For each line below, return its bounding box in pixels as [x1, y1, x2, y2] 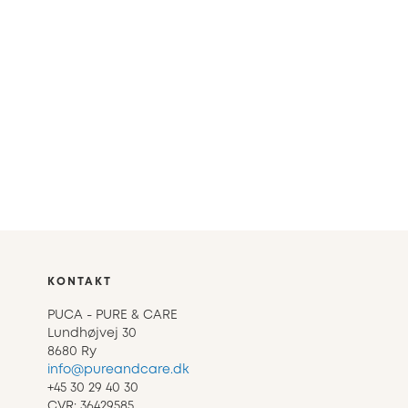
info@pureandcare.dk [47, 364, 189, 376]
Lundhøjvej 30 [47, 328, 137, 340]
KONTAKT [47, 277, 112, 288]
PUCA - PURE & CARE [47, 310, 178, 321]
